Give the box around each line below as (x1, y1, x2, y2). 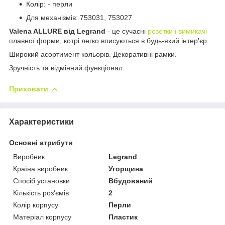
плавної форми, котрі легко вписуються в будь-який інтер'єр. (9, 36, 209, 45)
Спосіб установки (13, 176, 70, 185)
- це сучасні (105, 27, 148, 35)
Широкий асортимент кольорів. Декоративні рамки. (9, 50, 177, 58)
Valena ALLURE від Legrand (9, 27, 105, 35)
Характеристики (9, 117, 74, 126)
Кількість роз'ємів (13, 188, 69, 197)
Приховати (9, 84, 48, 93)
